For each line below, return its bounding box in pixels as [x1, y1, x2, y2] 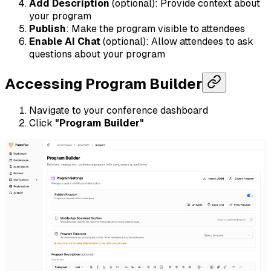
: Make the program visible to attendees [66, 22, 245, 34]
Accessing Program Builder [5, 75, 202, 92]
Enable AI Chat [29, 35, 100, 47]
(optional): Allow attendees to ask [100, 35, 253, 47]
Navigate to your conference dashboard [29, 105, 208, 117]
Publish [29, 22, 66, 34]
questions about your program [29, 48, 165, 60]
